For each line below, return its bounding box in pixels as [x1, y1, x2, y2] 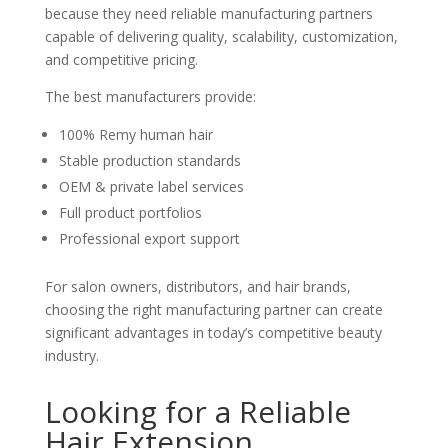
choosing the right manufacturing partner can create [44, 300, 383, 319]
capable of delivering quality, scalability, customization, [44, 27, 398, 46]
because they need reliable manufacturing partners [44, 4, 373, 23]
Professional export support [58, 229, 240, 248]
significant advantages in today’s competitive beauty [44, 323, 382, 342]
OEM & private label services [58, 177, 244, 196]
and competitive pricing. [44, 50, 198, 69]
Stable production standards [58, 151, 241, 170]
